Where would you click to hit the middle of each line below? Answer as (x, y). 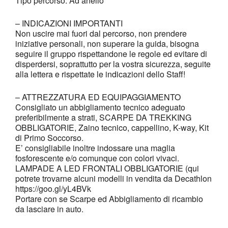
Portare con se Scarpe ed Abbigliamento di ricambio (109, 199)
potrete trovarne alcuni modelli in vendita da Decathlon (113, 178)
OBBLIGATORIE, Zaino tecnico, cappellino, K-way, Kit (112, 127)
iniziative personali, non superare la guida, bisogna (107, 44)
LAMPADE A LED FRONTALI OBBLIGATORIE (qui (107, 168)
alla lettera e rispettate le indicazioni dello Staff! (100, 74)
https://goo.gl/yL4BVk (53, 189)
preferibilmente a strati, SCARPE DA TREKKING (103, 117)
